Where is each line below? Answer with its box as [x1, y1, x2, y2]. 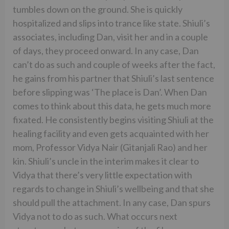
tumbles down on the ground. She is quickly [13, 3, 182, 15]
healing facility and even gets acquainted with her [13, 127, 209, 139]
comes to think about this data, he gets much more [13, 100, 211, 111]
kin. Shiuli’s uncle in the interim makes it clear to [13, 155, 199, 167]
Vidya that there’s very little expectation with [13, 169, 192, 180]
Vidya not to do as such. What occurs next [13, 210, 177, 222]
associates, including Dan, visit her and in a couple [13, 31, 208, 42]
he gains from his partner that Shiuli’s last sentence [13, 72, 214, 84]
